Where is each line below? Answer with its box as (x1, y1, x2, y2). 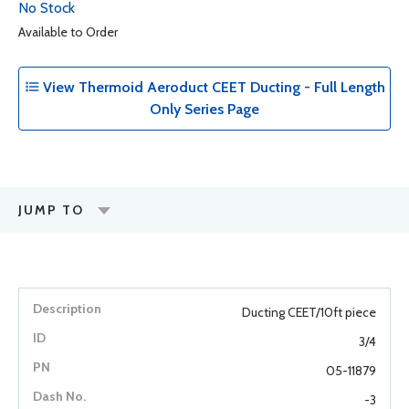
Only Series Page (150, 100, 259, 118)
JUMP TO (18, 202, 84, 218)
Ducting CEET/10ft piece (242, 304, 376, 320)
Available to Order (18, 24, 118, 40)
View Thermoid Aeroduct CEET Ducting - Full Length (38, 79, 385, 96)
